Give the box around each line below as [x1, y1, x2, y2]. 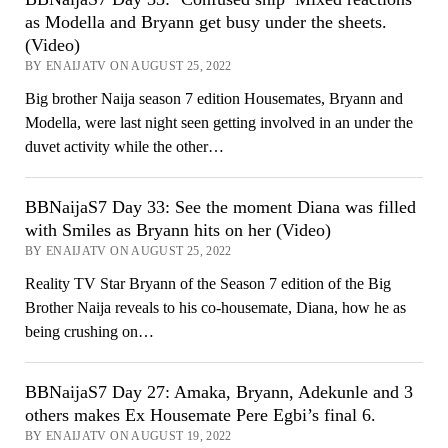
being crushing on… [24, 322, 154, 340]
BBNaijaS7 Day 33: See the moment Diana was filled [24, 196, 416, 217]
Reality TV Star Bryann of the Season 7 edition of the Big [24, 274, 391, 292]
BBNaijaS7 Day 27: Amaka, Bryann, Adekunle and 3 [24, 381, 413, 402]
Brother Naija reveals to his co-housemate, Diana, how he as [24, 298, 406, 316]
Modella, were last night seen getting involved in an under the [24, 113, 413, 131]
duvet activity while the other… [24, 137, 224, 155]
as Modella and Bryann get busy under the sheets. [24, 11, 387, 32]
